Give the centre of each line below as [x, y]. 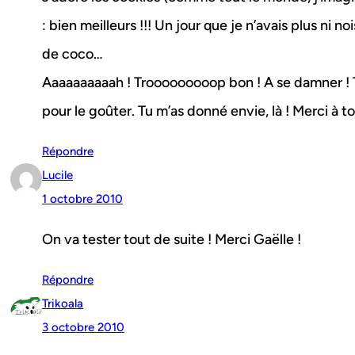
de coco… [73, 54]
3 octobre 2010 [83, 328]
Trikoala [63, 304]
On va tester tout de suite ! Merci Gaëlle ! [172, 240]
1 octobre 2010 [82, 199]
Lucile [57, 176]
